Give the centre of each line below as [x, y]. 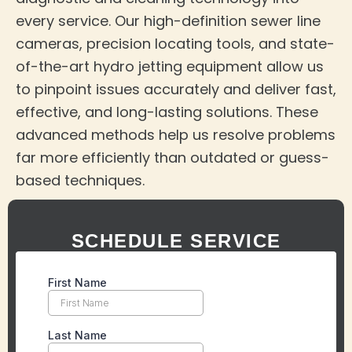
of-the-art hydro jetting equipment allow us [170, 67]
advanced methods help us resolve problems [176, 135]
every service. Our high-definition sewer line [168, 21]
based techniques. [80, 181]
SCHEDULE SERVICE [176, 241]
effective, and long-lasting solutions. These [167, 112]
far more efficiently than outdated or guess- [172, 158]
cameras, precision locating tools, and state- [175, 44]
